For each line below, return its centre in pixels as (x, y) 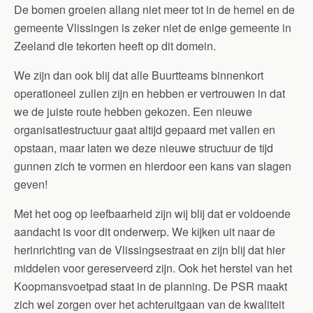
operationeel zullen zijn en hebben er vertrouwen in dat (150, 93)
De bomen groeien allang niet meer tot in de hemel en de (154, 9)
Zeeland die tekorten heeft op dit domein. (115, 46)
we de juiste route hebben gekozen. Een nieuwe (133, 111)
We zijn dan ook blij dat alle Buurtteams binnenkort (139, 75)
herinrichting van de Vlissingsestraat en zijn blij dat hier (150, 250)
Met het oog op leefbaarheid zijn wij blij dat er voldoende (152, 213)
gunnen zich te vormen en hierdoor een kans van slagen (153, 166)
